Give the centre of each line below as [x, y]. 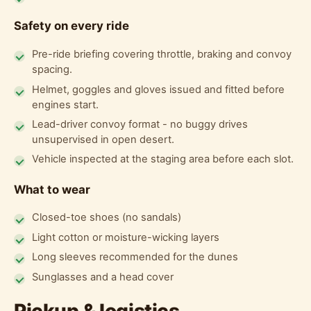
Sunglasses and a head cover [103, 277]
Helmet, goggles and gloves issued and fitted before [159, 89]
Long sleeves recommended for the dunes [135, 257]
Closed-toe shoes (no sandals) [107, 218]
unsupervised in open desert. [103, 140]
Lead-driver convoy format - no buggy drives [140, 125]
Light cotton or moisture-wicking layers [126, 237]
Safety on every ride [72, 26]
